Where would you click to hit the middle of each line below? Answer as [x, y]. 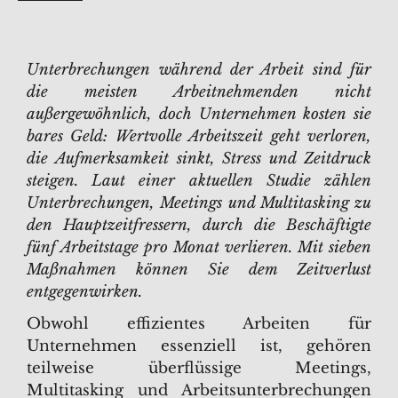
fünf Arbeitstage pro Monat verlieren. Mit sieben [199, 247]
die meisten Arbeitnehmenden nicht [199, 92]
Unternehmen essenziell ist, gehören [199, 346]
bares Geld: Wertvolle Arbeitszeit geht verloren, [199, 136]
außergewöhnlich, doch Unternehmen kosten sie [199, 114]
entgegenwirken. [84, 292]
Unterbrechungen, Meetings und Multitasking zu [199, 203]
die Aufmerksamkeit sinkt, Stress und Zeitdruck [199, 159]
